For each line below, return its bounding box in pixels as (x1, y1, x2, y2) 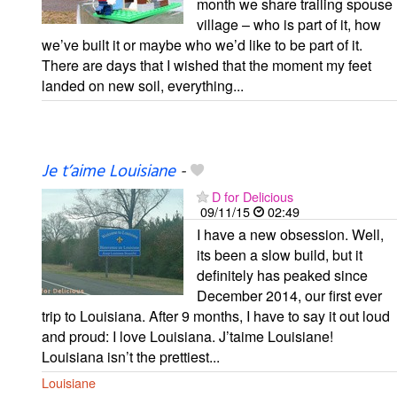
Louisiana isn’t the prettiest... (42, 346, 220, 367)
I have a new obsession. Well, (197, 223, 384, 245)
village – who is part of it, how (197, 14, 381, 35)
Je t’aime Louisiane (42, 158, 175, 185)
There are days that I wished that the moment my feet (42, 55, 371, 76)
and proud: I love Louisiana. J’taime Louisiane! (42, 325, 333, 346)
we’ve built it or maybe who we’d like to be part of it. (42, 35, 362, 56)
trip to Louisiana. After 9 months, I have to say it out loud (42, 305, 390, 326)
